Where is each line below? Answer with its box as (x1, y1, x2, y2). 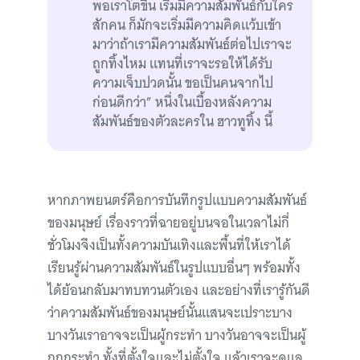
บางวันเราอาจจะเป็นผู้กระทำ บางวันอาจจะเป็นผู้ (47, 324, 306, 347)
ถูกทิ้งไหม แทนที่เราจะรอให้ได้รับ (92, 52, 272, 76)
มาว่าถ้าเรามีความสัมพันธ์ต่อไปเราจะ (92, 33, 292, 56)
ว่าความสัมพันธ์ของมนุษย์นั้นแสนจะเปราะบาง (47, 301, 292, 325)
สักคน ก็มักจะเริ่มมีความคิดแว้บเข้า (92, 14, 281, 37)
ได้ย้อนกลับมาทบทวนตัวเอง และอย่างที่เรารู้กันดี (47, 279, 310, 302)
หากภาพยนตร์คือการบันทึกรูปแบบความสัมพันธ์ (47, 189, 307, 212)
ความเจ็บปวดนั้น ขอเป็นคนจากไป (92, 72, 273, 95)
